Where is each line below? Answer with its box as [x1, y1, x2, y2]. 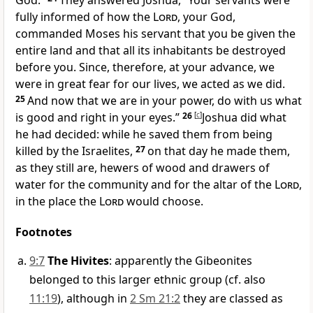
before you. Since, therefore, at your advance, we [15, 59, 275, 75]
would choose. [124, 194, 203, 210]
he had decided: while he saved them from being [15, 126, 272, 143]
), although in [57, 291, 130, 307]
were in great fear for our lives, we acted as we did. [15, 76, 285, 92]
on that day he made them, [147, 143, 290, 159]
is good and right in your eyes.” [15, 110, 182, 126]
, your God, [177, 9, 235, 25]
